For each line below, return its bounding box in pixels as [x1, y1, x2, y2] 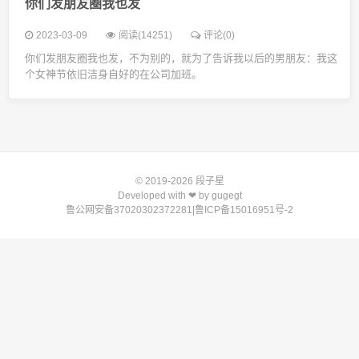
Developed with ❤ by [117, 190, 212, 201]
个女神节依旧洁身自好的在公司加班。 [25, 68, 202, 80]
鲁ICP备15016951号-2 [195, 204, 293, 216]
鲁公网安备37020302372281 [66, 204, 192, 216]
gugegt [211, 190, 242, 201]
